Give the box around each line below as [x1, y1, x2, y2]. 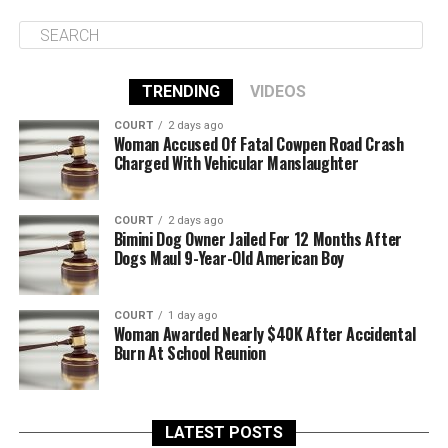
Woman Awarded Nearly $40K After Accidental [113, 322, 416, 346]
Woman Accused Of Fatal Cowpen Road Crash [113, 132, 404, 156]
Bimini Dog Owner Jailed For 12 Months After [113, 227, 402, 251]
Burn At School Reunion [113, 341, 266, 365]
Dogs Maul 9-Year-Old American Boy [113, 246, 345, 270]
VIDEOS [249, 82, 306, 101]
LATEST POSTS [164, 423, 283, 442]
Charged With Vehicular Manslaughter [113, 151, 359, 175]
